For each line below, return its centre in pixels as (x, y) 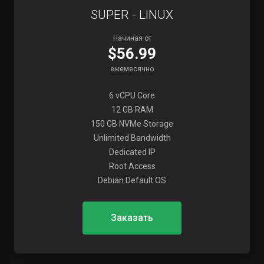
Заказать (132, 218)
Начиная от (132, 38)
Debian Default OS (132, 180)
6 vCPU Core (132, 95)
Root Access (132, 166)
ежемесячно (132, 69)
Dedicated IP (132, 152)
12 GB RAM (132, 110)
